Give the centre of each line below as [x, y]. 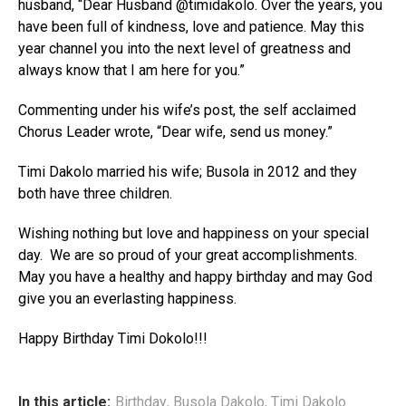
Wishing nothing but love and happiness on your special [193, 233]
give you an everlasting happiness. [127, 299]
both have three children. [95, 193]
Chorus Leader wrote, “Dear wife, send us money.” [175, 132]
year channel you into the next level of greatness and [184, 48]
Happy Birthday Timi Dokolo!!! [113, 338]
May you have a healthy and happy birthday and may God [195, 277]
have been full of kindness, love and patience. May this [191, 27]
